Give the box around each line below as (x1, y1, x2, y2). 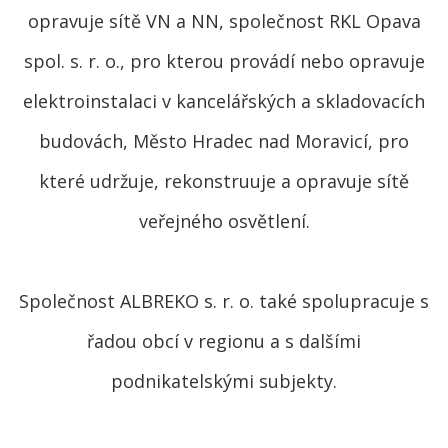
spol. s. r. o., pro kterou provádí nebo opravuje (23, 49, 425, 73)
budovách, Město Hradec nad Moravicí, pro (39, 129, 409, 153)
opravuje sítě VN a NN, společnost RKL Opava (27, 9, 421, 33)
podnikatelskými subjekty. (111, 369, 337, 393)
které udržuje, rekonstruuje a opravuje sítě (39, 169, 409, 193)
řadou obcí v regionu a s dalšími (87, 329, 361, 353)
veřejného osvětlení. (138, 209, 310, 233)
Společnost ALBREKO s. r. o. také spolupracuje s (19, 289, 429, 313)
